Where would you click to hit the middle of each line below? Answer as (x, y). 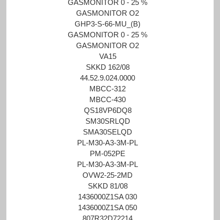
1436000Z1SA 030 (108, 196)
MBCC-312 (108, 88)
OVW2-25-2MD (108, 175)
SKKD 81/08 (108, 186)
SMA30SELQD (108, 132)
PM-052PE (108, 153)
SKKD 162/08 (108, 67)
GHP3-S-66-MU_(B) (108, 24)
